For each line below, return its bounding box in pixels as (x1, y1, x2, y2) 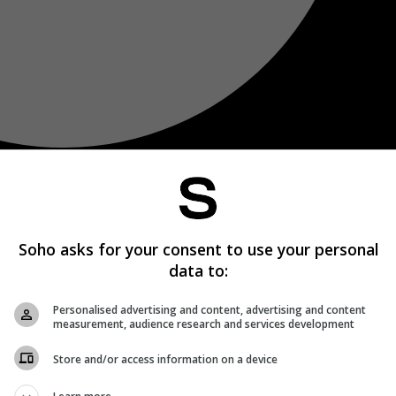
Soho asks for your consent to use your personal (18, 238, 378, 260)
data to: (168, 259, 228, 281)
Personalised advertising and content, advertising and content (53, 301, 366, 317)
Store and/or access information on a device (53, 352, 278, 367)
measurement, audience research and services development (53, 316, 354, 331)
